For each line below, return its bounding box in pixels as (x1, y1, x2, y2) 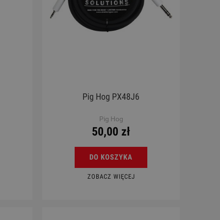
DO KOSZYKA (89, 152, 133, 162)
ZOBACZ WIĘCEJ (87, 172, 135, 180)
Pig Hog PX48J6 (82, 91, 139, 102)
